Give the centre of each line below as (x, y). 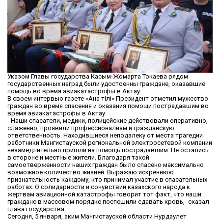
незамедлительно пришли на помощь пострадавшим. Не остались (108, 150)
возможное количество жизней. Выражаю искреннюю (91, 172)
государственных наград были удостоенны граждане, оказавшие (106, 84)
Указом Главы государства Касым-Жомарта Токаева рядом (98, 77)
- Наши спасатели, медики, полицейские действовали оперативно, (108, 121)
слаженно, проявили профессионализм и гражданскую (91, 128)
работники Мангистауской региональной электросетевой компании (110, 143)
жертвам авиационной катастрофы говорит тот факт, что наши (104, 194)
